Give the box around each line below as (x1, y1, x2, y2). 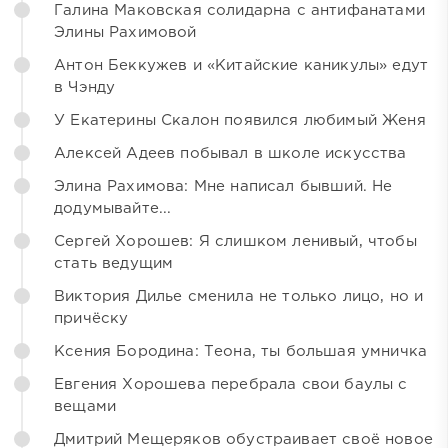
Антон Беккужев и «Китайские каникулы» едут (54, 59, 429, 73)
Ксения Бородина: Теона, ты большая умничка (54, 345, 428, 359)
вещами (54, 400, 117, 414)
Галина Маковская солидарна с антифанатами (54, 4, 425, 18)
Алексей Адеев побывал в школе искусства (54, 147, 407, 161)
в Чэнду (54, 81, 116, 95)
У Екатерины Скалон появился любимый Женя (54, 114, 426, 128)
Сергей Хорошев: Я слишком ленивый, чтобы (54, 235, 417, 249)
